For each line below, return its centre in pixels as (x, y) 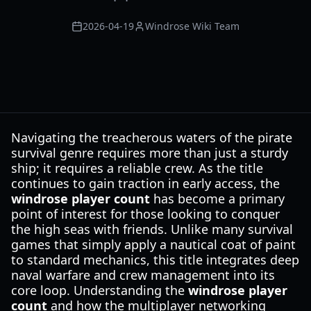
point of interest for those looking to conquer (145, 214)
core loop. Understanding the (100, 290)
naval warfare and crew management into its (143, 275)
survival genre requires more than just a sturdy (150, 153)
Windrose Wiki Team (192, 26)
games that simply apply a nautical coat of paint (153, 244)
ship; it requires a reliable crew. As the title (137, 168)
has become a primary (217, 199)
